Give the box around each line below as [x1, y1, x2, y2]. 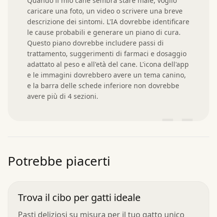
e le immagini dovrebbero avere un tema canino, [27, 70, 186, 79]
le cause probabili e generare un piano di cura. [27, 27, 181, 37]
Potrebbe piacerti [8, 152, 110, 170]
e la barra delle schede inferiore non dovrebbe [27, 80, 179, 90]
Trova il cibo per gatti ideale [18, 190, 140, 204]
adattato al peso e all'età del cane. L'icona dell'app [27, 59, 189, 69]
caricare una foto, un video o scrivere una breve [27, 6, 183, 15]
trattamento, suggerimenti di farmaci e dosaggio [27, 48, 186, 58]
